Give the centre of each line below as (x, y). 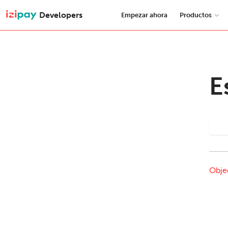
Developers (61, 15)
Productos (196, 15)
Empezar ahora (144, 15)
